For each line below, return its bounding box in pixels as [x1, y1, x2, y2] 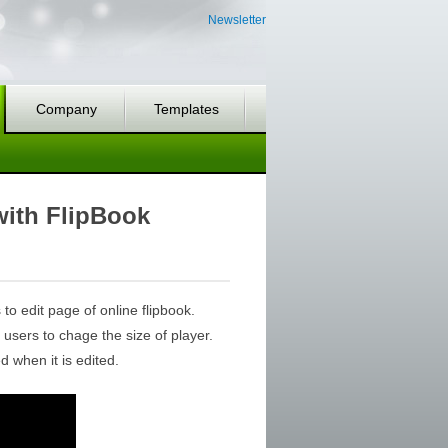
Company [35, 101, 97, 117]
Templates [153, 101, 219, 117]
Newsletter [208, 13, 266, 27]
